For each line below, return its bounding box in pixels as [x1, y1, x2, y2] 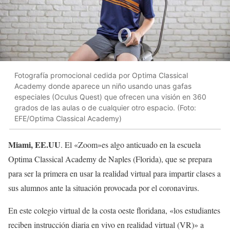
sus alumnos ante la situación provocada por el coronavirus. [8, 182, 199, 194]
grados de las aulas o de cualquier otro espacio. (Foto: [14, 103, 196, 112]
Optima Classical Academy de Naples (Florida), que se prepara [8, 154, 212, 165]
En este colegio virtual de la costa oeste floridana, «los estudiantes [8, 205, 220, 216]
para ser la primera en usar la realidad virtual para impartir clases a [8, 168, 221, 179]
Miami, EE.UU [8, 139, 61, 151]
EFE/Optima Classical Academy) [14, 113, 122, 123]
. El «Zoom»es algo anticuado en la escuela [61, 139, 201, 150]
